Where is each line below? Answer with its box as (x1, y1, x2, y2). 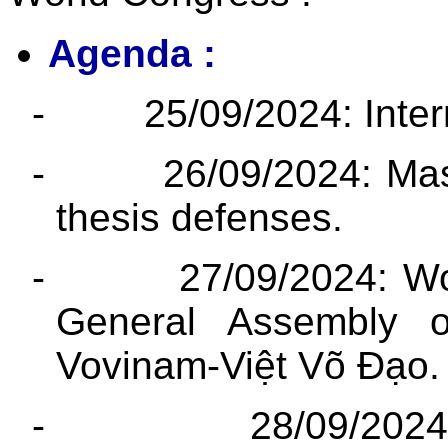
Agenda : (48, 31, 216, 75)
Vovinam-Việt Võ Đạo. (56, 343, 440, 387)
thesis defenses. (56, 195, 343, 239)
